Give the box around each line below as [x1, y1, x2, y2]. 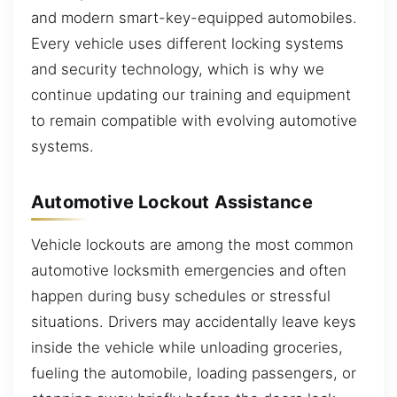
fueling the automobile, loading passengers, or [31, 363, 356, 382]
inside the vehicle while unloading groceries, [31, 338, 343, 356]
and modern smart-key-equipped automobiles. [31, 8, 357, 27]
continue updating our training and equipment [31, 85, 351, 104]
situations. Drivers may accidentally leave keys [31, 312, 356, 331]
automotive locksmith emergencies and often [31, 261, 346, 279]
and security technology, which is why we [31, 59, 324, 78]
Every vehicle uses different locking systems [31, 34, 344, 52]
